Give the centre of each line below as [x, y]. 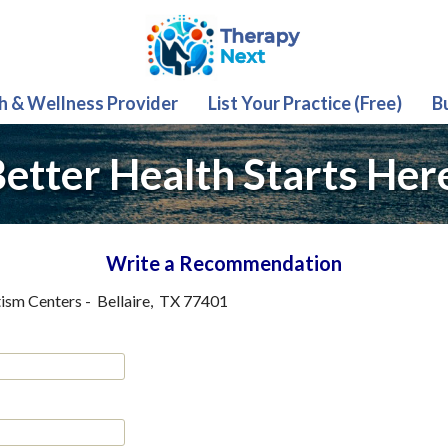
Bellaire [123, 300]
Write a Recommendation [224, 263]
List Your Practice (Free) [304, 103]
